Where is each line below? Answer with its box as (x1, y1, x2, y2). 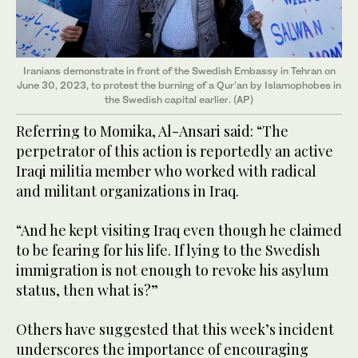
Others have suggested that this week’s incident (16, 319, 334, 339)
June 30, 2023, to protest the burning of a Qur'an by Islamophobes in (17, 78, 341, 91)
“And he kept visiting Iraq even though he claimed (16, 220, 342, 240)
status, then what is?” (16, 280, 158, 300)
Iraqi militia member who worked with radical (16, 161, 316, 181)
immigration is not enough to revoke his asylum (16, 260, 328, 280)
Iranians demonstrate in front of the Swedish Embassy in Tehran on (22, 64, 336, 77)
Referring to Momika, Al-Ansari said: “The (16, 121, 288, 141)
